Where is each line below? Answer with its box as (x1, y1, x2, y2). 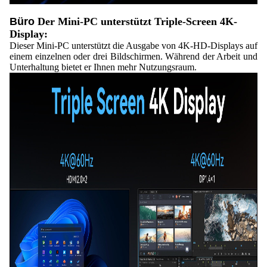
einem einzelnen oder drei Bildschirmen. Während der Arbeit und (10, 51, 257, 61)
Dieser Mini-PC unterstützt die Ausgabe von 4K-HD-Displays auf (10, 41, 257, 51)
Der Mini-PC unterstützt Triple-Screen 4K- (38, 15, 237, 27)
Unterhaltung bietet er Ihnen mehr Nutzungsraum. (10, 62, 197, 72)
